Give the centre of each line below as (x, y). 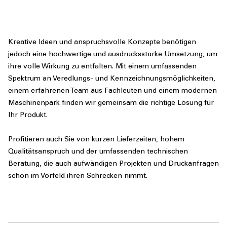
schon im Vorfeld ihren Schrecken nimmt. (78, 177)
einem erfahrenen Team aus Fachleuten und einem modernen (112, 91)
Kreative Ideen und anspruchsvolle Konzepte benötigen (102, 43)
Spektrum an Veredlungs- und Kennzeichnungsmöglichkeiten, (112, 79)
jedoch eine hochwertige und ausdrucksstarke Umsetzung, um (113, 55)
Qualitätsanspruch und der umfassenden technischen (98, 152)
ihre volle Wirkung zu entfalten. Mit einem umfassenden (102, 67)
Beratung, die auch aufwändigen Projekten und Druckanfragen (113, 164)
